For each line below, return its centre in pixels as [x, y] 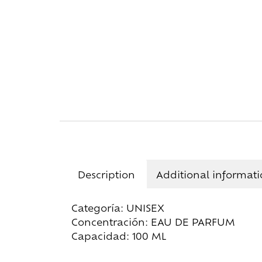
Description [107, 174]
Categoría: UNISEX [118, 208]
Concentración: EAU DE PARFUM [153, 222]
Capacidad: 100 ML [119, 236]
